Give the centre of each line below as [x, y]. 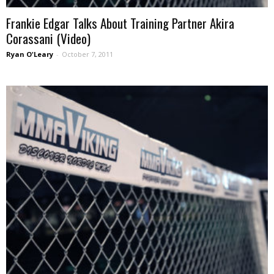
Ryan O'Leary [30, 54]
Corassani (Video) [48, 38]
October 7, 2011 [87, 54]
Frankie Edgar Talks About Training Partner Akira [120, 23]
